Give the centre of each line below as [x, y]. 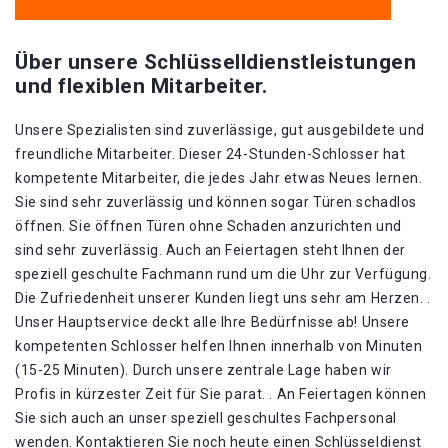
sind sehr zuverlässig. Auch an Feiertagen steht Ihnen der [210, 250]
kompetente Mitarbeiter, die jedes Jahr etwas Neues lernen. [219, 178]
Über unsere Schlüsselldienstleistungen [216, 62]
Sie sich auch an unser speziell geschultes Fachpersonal [206, 418]
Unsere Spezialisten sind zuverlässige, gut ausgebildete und [220, 130]
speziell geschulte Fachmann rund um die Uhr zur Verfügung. [223, 274]
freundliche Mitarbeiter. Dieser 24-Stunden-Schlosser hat [210, 154]
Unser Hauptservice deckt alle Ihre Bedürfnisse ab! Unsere [212, 322]
